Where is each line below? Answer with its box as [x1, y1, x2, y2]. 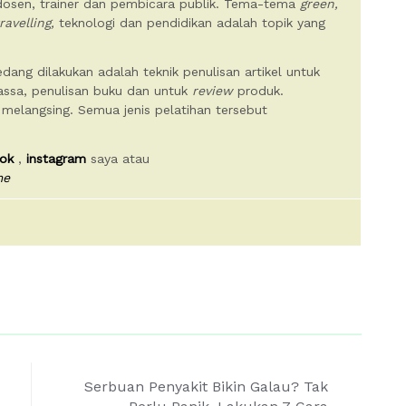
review [192, 83, 233, 98]
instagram [26, 151, 86, 166]
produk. [233, 83, 284, 98]
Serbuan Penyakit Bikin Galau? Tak [84, 378, 328, 395]
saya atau [86, 151, 150, 166]
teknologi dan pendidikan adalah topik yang [54, 15, 325, 30]
